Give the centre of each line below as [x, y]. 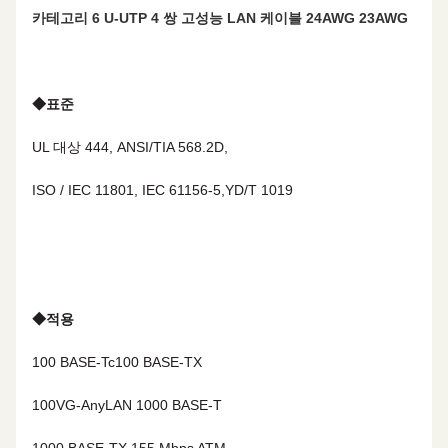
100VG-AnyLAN [82, 405]
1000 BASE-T [179, 405]
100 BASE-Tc [73, 362]
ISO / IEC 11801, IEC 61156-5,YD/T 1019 [162, 190]
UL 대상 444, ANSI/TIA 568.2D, [130, 147]
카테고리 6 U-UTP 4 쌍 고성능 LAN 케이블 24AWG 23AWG [220, 18]
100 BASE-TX [158, 362]
